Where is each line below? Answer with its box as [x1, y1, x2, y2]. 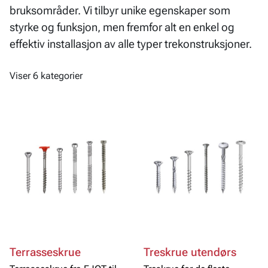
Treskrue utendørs [144, 245, 236, 260]
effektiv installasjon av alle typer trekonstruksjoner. [10, 37, 252, 51]
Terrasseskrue [10, 245, 81, 260]
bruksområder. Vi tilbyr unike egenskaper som [10, 4, 230, 17]
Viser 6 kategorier [10, 70, 83, 82]
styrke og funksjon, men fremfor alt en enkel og [10, 20, 234, 34]
